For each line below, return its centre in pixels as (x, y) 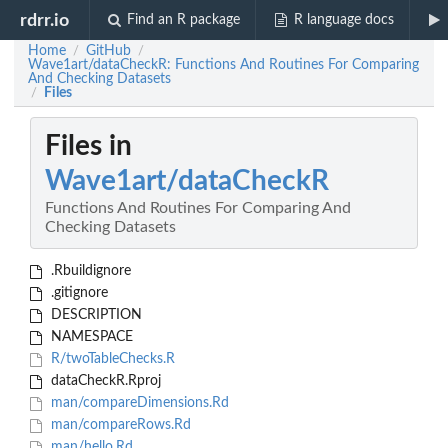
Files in (88, 146)
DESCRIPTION (94, 315)
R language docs (343, 20)
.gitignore (77, 293)
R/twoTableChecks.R (110, 359)
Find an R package (184, 20)
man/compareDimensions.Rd (137, 403)
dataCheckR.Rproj (103, 381)
